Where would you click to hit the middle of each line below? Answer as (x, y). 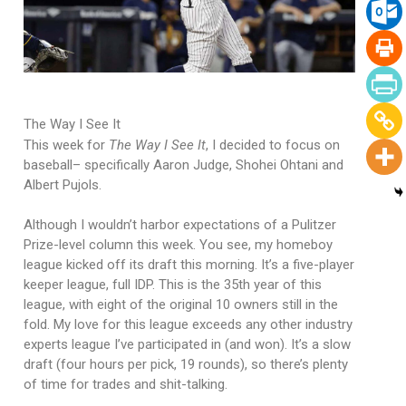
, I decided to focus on (272, 145)
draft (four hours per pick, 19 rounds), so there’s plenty (185, 365)
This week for (66, 145)
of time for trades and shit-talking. (125, 385)
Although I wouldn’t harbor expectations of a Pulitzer (179, 225)
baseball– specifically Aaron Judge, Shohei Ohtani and (183, 165)
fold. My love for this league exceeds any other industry (188, 325)
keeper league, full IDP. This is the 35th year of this (172, 285)
